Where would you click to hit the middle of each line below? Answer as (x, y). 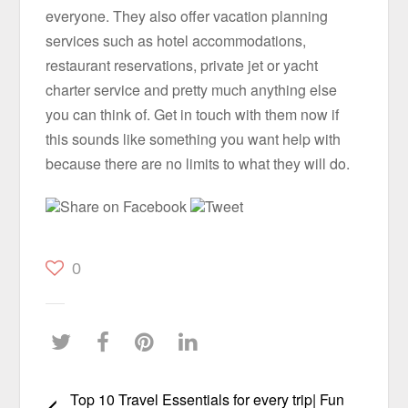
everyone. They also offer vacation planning (187, 16)
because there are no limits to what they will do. (198, 164)
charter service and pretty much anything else (192, 90)
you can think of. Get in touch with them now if (193, 115)
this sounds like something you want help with (194, 139)
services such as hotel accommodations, (176, 41)
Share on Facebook (126, 206)
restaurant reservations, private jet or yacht (182, 66)
